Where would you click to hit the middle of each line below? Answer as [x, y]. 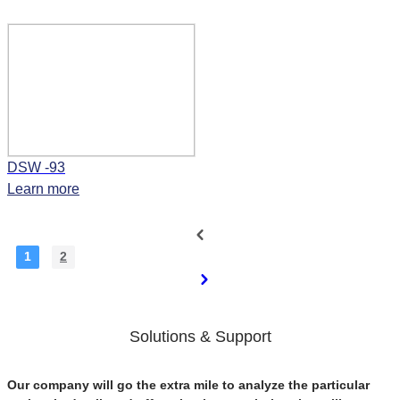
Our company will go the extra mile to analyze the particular [188, 385]
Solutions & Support [200, 337]
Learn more [43, 189]
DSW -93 [36, 168]
